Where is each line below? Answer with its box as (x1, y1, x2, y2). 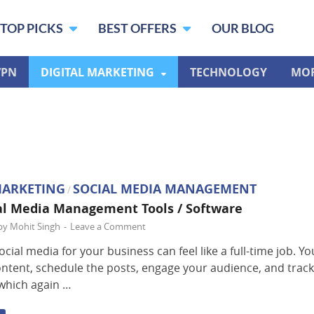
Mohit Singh (10, 220, 60, 233)
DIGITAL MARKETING (41, 64, 154, 80)
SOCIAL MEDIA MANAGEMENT (73, 180, 257, 198)
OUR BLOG (212, 20, 274, 36)
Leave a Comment (70, 220, 146, 233)
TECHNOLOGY (190, 64, 267, 80)
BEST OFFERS (98, 20, 179, 36)
